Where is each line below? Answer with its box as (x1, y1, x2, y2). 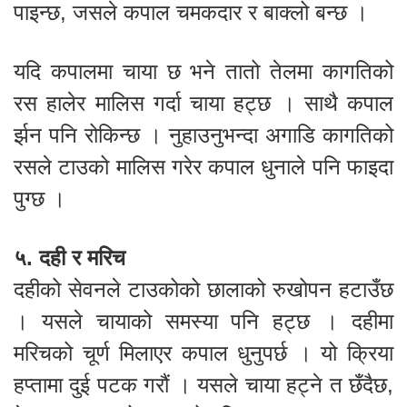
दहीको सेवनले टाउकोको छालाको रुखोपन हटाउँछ (14, 276, 393, 302)
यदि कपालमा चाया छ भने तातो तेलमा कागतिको (14, 58, 393, 84)
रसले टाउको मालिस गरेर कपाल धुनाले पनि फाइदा (14, 154, 393, 179)
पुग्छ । (14, 185, 65, 211)
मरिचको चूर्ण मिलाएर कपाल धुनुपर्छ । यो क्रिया (14, 340, 393, 365)
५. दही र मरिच (14, 244, 125, 270)
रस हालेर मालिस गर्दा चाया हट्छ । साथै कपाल (14, 90, 393, 115)
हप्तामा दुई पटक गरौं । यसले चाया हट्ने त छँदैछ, (14, 372, 393, 397)
